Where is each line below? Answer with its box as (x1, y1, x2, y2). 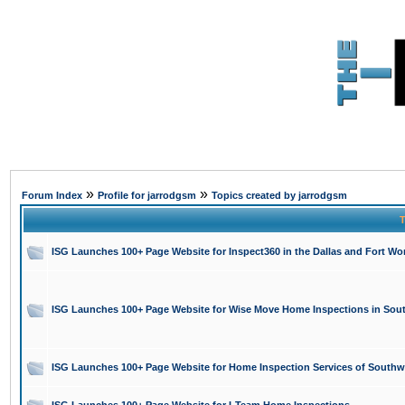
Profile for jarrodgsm (98, 190, 196, 201)
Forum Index (22, 190, 82, 201)
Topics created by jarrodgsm (212, 190, 347, 201)
